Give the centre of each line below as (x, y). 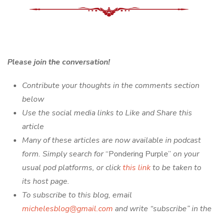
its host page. (46, 181)
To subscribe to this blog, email (77, 195)
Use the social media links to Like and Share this (107, 113)
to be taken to (176, 167)
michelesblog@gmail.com (67, 208)
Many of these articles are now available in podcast (111, 140)
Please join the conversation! (59, 62)
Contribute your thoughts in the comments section (111, 85)
